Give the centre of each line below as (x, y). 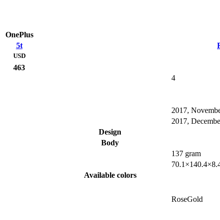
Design (110, 132)
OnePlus (19, 35)
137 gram (186, 154)
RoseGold (187, 199)
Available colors (110, 175)
